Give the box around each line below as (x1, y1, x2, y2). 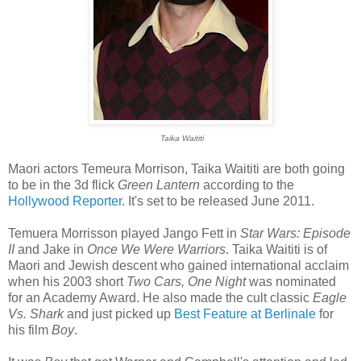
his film (8, 322, 52, 337)
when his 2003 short (8, 274, 127, 288)
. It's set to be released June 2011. (122, 193, 314, 208)
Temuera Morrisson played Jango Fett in (8, 226, 240, 240)
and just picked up (64, 306, 174, 321)
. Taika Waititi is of (226, 242, 327, 256)
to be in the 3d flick (8, 177, 114, 192)
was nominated (246, 274, 336, 288)
